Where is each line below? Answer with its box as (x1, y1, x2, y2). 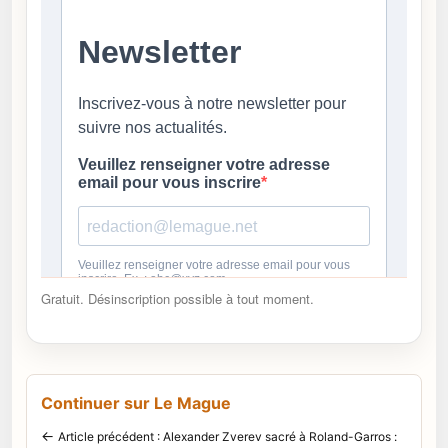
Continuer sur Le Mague (41, 392, 231, 413)
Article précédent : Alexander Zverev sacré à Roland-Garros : (58, 428, 397, 444)
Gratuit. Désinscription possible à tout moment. (41, 288, 314, 308)
